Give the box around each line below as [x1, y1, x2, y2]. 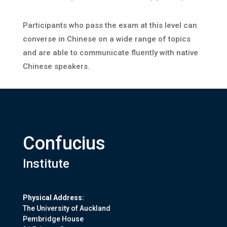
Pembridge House [22, 215, 84, 223]
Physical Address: [22, 194, 84, 202]
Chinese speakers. [22, 62, 90, 71]
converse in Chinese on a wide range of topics [22, 34, 191, 44]
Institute [22, 157, 69, 171]
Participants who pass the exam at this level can [22, 21, 197, 30]
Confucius [22, 133, 105, 155]
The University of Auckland [22, 204, 110, 213]
